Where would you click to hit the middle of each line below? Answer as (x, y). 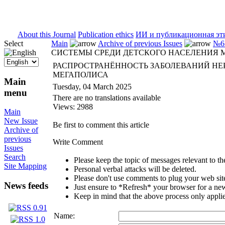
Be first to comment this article (101, 125)
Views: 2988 (73, 107)
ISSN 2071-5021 (51, 25)
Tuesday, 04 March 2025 (92, 87)
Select (14, 43)
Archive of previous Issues (140, 43)
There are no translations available (107, 98)
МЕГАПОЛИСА (81, 75)
